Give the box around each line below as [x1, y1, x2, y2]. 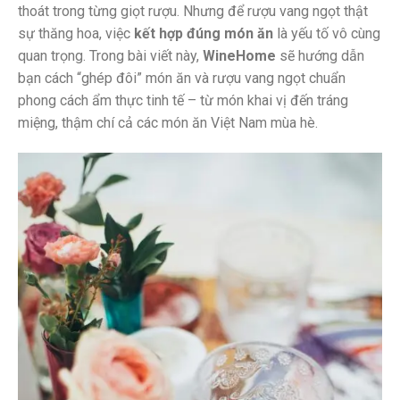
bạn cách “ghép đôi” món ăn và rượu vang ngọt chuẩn [18, 69, 346, 87]
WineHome [203, 46, 276, 64]
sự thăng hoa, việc [18, 24, 134, 42]
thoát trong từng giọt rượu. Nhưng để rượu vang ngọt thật [18, 2, 368, 20]
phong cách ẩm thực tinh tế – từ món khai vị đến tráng [18, 91, 348, 109]
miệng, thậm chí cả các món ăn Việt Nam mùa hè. [18, 113, 318, 131]
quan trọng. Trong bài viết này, [18, 46, 203, 64]
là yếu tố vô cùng [273, 24, 380, 42]
